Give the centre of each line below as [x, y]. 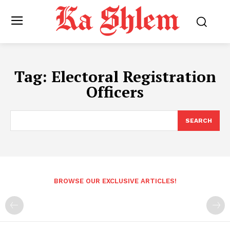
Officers [115, 92]
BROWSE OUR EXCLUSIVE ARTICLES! [115, 181]
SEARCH [199, 121]
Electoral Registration [133, 77]
